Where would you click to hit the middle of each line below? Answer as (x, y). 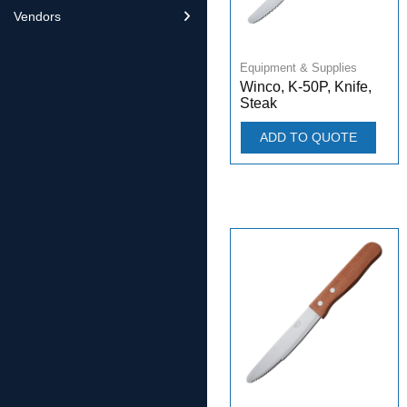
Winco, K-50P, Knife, (306, 87)
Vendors (37, 16)
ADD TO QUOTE (308, 138)
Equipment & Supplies (298, 68)
